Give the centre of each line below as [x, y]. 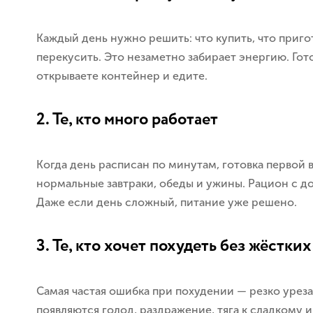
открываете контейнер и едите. [122, 76]
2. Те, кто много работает [127, 120]
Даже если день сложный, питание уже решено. [167, 202]
